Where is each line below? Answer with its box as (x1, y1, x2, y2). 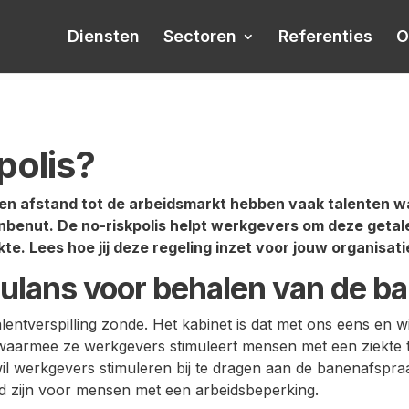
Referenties (278, 26, 372, 46)
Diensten (67, 26, 140, 46)
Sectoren (163, 26, 236, 46)
